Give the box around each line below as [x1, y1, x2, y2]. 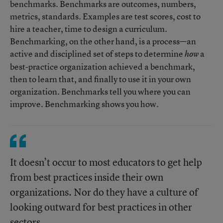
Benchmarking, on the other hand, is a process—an [10, 35, 196, 47]
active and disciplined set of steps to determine [10, 48, 185, 59]
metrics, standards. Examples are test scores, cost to [10, 10, 201, 22]
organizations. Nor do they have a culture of [10, 185, 198, 199]
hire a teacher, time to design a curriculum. [10, 23, 167, 34]
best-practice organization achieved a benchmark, [10, 61, 195, 72]
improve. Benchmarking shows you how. [10, 98, 159, 110]
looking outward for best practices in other [10, 200, 192, 214]
